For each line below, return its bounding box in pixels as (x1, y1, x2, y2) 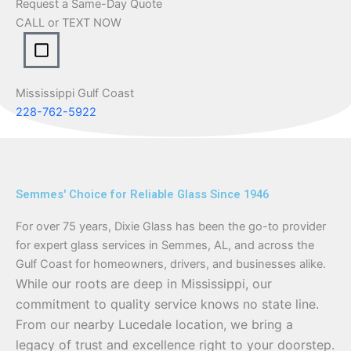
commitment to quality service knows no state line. (16, 296, 319, 312)
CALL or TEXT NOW (16, 16, 121, 30)
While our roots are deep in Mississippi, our (16, 276, 272, 291)
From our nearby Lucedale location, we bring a (16, 317, 293, 332)
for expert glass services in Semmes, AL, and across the (16, 238, 314, 252)
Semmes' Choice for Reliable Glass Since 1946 (16, 187, 269, 201)
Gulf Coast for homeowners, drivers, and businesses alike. (16, 257, 326, 271)
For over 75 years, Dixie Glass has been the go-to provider (16, 219, 326, 233)
